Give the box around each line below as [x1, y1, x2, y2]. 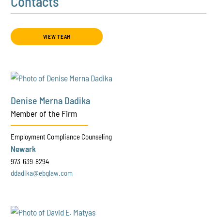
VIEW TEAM [43, 32, 71, 40]
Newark [11, 143, 36, 154]
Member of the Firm [11, 108, 77, 119]
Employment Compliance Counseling [11, 132, 112, 141]
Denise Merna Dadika [11, 94, 91, 106]
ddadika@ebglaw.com [11, 168, 73, 177]
